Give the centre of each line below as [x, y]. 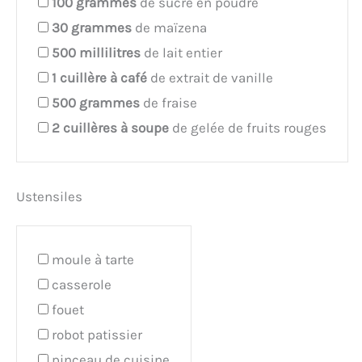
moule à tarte [93, 259]
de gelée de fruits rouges [248, 127]
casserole [82, 284]
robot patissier [97, 334]
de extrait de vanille [210, 77]
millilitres [110, 52]
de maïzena [169, 27]
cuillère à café [103, 77]
